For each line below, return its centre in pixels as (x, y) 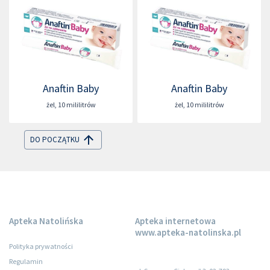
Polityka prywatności (41, 246)
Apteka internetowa (175, 221)
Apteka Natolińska (46, 221)
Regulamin (26, 261)
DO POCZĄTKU (55, 140)
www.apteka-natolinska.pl (188, 232)
